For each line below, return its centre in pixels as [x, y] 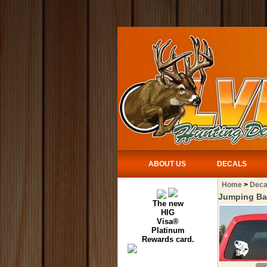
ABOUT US [167, 164]
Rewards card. [168, 239]
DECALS [232, 164]
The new [168, 204]
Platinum [168, 230]
